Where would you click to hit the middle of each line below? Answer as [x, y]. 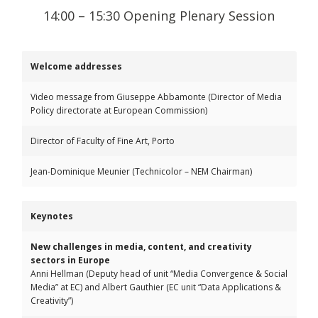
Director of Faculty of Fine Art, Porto [103, 141]
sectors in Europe [70, 260]
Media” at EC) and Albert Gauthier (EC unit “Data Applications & [156, 287]
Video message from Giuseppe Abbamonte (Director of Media [156, 97]
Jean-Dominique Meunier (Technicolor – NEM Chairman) [141, 171]
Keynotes [52, 216]
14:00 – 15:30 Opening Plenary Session [159, 16]
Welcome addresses [76, 66]
